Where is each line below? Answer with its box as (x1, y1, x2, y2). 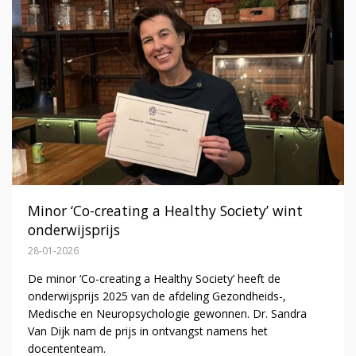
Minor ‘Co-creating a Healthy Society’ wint (27, 200, 303, 220)
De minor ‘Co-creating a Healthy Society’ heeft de (27, 270, 281, 286)
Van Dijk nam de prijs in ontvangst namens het (27, 323, 268, 339)
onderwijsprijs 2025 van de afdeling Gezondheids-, (27, 288, 286, 304)
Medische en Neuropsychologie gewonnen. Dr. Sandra (27, 305, 307, 321)
